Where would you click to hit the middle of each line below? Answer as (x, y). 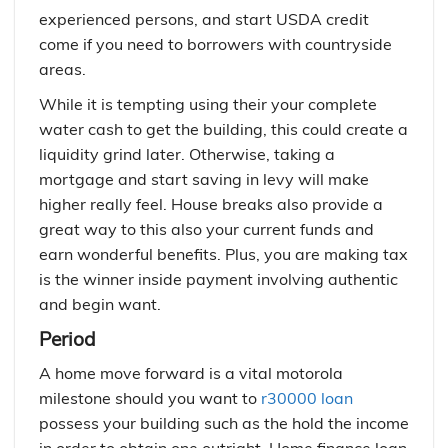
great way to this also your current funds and (206, 229)
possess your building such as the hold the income (224, 423)
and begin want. (100, 304)
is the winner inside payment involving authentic (218, 279)
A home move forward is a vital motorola (191, 373)
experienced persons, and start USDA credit (204, 19)
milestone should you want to (150, 398)
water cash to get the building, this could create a (223, 129)
